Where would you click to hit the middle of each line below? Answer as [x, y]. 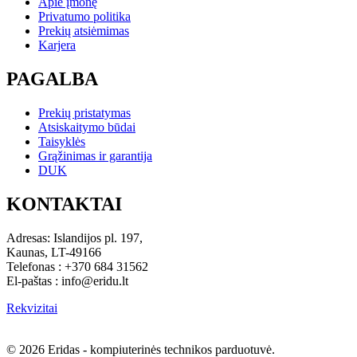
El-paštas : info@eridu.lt [67, 280]
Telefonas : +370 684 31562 [77, 266]
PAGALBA [52, 78]
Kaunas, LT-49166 [54, 252]
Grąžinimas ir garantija [95, 155]
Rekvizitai [32, 308]
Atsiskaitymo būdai [87, 127]
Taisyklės [62, 141]
